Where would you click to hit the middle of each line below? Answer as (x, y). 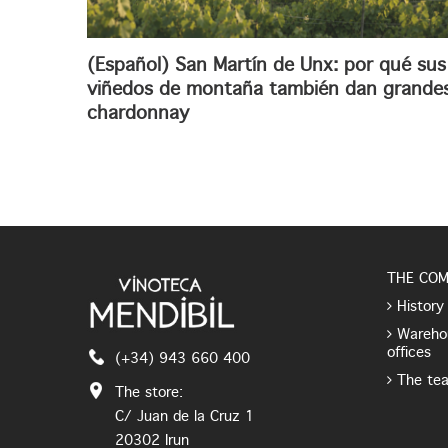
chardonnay (138, 114)
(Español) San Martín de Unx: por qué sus (266, 66)
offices (409, 353)
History (420, 307)
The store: (149, 392)
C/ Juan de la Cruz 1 (184, 416)
